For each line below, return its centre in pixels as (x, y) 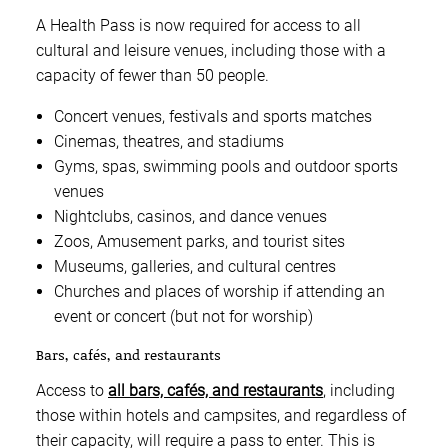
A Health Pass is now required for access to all (198, 26)
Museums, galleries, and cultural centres (195, 267)
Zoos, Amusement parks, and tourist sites (199, 242)
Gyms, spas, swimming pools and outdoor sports (226, 167)
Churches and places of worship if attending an (219, 292)
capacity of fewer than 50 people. (152, 76)
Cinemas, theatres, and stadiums (169, 142)
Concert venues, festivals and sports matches (213, 117)
